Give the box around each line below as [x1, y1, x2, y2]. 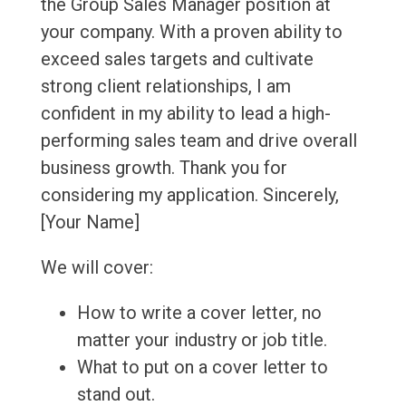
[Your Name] [40, 211, 140, 234]
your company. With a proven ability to [40, 21, 343, 43]
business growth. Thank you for [40, 157, 287, 179]
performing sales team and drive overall [40, 130, 357, 152]
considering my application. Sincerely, [40, 184, 339, 207]
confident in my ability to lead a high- [40, 102, 331, 125]
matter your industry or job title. [76, 329, 327, 352]
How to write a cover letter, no [76, 302, 322, 324]
